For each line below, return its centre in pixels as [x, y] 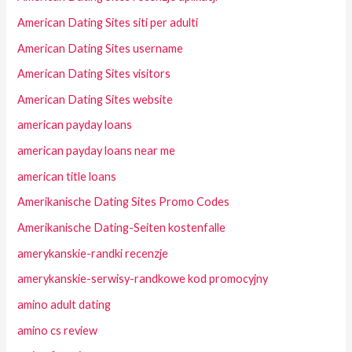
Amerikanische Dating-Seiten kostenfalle [122, 227]
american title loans [67, 176]
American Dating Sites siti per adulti [108, 22]
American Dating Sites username [101, 48]
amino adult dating [64, 304]
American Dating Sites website [95, 99]
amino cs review [58, 330]
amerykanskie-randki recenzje [93, 253]
